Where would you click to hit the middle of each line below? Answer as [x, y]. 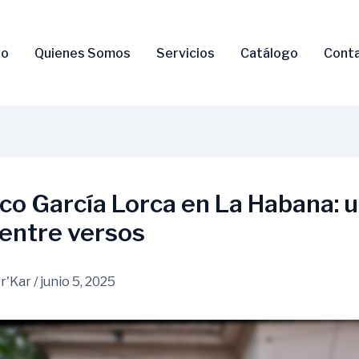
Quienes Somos [82, 53]
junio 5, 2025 [78, 282]
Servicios [185, 53]
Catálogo [269, 53]
